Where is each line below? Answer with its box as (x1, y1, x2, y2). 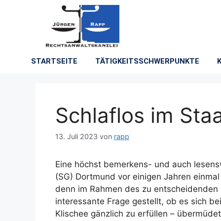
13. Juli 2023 (55, 132, 98, 141)
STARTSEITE (31, 56, 77, 66)
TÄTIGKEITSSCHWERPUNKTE (95, 56, 199, 66)
